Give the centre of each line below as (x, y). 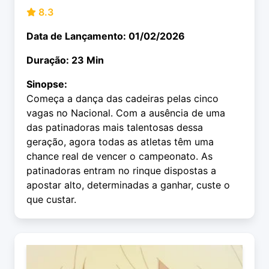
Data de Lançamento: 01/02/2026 (106, 36)
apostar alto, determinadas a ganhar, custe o (128, 185)
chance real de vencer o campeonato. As (119, 156)
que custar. (51, 200)
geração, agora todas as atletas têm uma (120, 142)
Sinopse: (47, 84)
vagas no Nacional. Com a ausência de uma (126, 113)
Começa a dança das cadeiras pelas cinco (122, 99)
